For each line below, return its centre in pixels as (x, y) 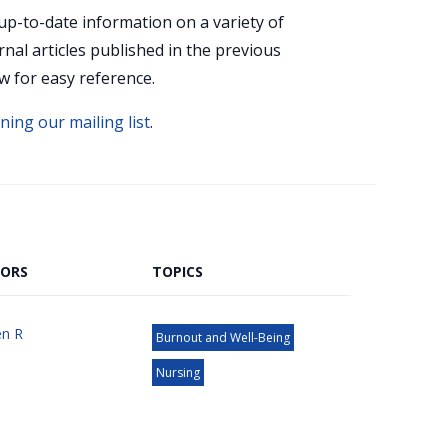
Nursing (178, 372)
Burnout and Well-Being (223, 337)
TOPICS (177, 271)
